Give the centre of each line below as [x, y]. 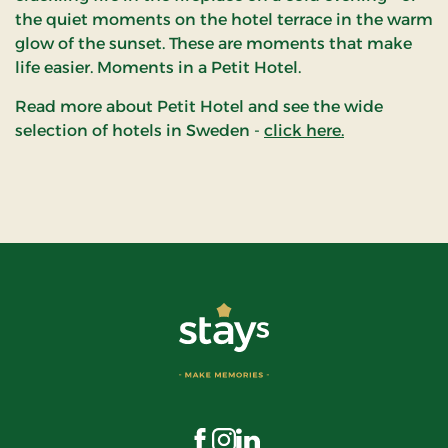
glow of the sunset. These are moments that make [213, 43]
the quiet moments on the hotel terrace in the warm [224, 19]
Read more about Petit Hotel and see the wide [199, 106]
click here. [304, 130]
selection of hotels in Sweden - [139, 130]
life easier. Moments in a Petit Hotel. [158, 67]
